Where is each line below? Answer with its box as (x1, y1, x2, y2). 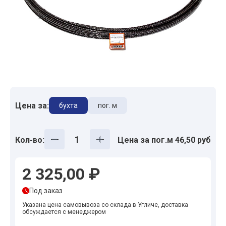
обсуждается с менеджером (22, 208, 106, 215)
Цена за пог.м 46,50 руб (118, 135, 211, 145)
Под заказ (29, 187, 63, 195)
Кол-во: (15, 135, 44, 145)
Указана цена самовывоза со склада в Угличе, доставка (22, 201, 188, 208)
